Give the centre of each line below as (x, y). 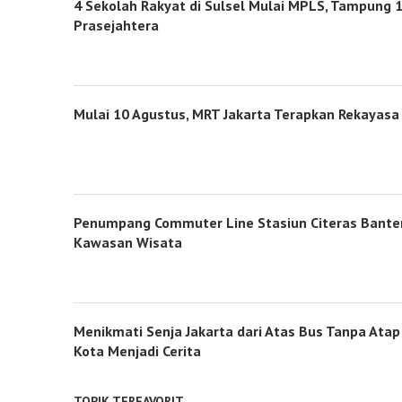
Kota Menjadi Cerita (137, 351)
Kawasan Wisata (127, 242)
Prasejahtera (116, 25)
